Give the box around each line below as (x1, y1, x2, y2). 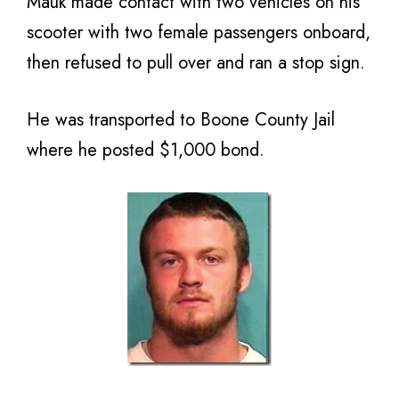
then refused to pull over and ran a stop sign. (27, 50, 365, 76)
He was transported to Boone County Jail (27, 107, 335, 133)
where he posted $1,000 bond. (27, 137, 265, 163)
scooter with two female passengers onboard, (27, 20, 370, 45)
